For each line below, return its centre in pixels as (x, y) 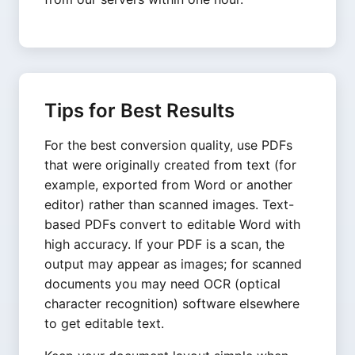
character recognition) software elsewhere (172, 303)
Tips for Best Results (139, 111)
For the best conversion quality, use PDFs (168, 145)
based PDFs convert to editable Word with (172, 224)
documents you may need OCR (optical (162, 284)
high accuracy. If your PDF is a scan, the (164, 244)
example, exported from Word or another (168, 185)
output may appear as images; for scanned (173, 264)
